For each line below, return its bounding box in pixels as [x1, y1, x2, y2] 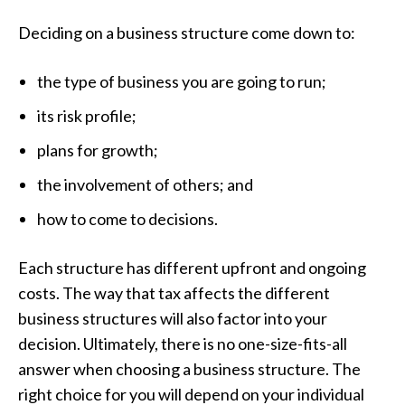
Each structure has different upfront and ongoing [18, 257, 366, 278]
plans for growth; [37, 139, 158, 160]
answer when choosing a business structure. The [18, 358, 361, 379]
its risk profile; [37, 105, 137, 126]
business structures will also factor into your [18, 307, 327, 328]
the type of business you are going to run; [37, 71, 326, 91]
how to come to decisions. [37, 208, 218, 229]
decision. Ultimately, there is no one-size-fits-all [18, 333, 347, 353]
